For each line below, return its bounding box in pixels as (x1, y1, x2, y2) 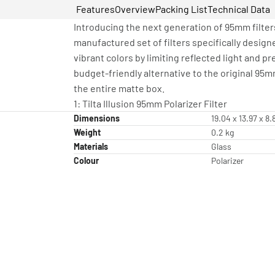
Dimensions (74, 113, 120, 124)
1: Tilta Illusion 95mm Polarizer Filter (74, 98, 227, 110)
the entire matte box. (74, 82, 165, 95)
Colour (74, 155, 99, 166)
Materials (74, 141, 108, 152)
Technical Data (207, 3, 270, 15)
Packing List (155, 3, 207, 15)
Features (76, 3, 115, 15)
